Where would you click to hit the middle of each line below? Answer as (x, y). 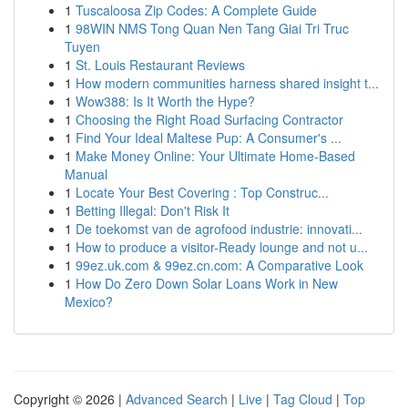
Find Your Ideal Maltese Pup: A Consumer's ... (209, 138)
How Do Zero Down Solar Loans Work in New (207, 283)
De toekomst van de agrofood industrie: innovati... (219, 229)
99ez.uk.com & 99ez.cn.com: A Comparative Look (219, 265)
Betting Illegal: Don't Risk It (153, 210)
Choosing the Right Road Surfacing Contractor (209, 119)
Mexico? (89, 301)
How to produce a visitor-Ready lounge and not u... (222, 247)
